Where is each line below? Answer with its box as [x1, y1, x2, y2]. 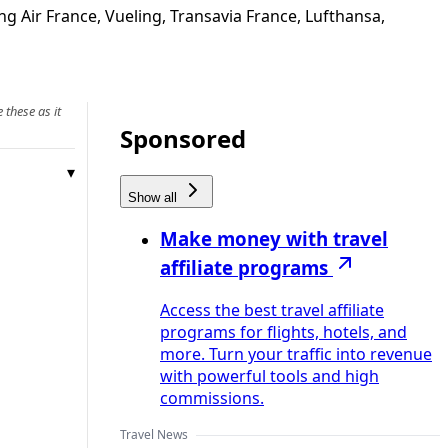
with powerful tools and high [160, 365, 379, 388]
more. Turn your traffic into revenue [160, 343, 432, 366]
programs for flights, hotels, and [160, 321, 407, 344]
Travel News [120, 426, 188, 444]
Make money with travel [160, 226, 388, 252]
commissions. [160, 387, 264, 410]
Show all [128, 189, 181, 205]
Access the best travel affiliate [160, 299, 384, 322]
